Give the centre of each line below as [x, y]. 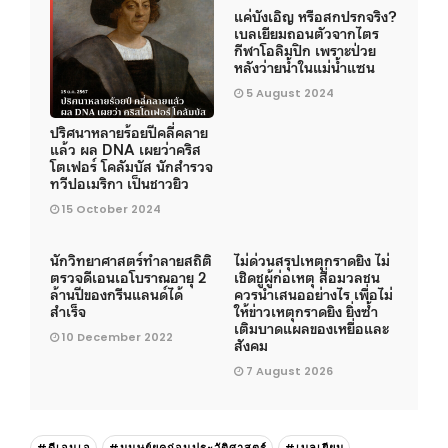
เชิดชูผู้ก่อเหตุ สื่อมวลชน [307, 276]
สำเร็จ [68, 310]
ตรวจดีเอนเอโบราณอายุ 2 [128, 276]
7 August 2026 [289, 370]
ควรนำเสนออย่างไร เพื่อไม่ [313, 293]
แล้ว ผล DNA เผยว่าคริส [125, 148]
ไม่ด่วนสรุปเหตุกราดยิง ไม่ [312, 259]
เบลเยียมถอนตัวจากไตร [306, 32]
